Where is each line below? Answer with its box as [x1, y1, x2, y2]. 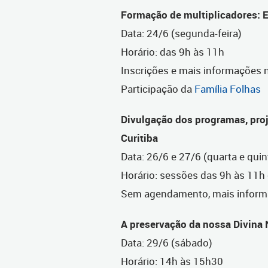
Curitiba [121, 131, 158, 145]
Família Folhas [194, 82, 261, 96]
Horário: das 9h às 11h [121, 45, 224, 59]
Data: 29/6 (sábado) [121, 236, 212, 250]
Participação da [121, 82, 194, 96]
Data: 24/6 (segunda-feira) [121, 26, 242, 41]
